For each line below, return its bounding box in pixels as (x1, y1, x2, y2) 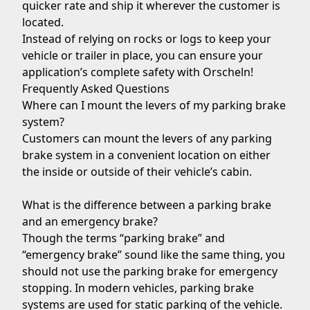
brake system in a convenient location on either (22, 147, 271, 163)
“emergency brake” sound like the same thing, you (22, 247, 285, 262)
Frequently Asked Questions (22, 81, 172, 96)
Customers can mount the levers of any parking (22, 131, 272, 146)
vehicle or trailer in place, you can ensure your (22, 48, 263, 63)
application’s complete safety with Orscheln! (22, 64, 253, 80)
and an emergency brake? (22, 214, 158, 229)
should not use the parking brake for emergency (22, 264, 277, 279)
